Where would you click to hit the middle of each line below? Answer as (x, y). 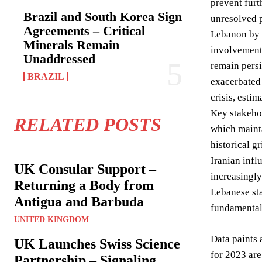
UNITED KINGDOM (51, 220)
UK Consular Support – (85, 169)
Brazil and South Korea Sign (103, 17)
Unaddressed (59, 59)
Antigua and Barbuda (79, 202)
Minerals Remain (71, 45)
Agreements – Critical (84, 31)
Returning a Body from (84, 185)
